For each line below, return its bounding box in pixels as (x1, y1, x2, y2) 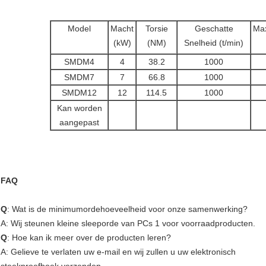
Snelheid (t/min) (184, 38, 243, 48)
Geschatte (194, 24, 233, 34)
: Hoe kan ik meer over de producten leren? (7, 233, 171, 243)
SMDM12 (62, 88, 97, 98)
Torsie (145, 24, 168, 34)
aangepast (59, 118, 99, 128)
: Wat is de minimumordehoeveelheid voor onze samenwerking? (7, 204, 248, 214)
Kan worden (56, 103, 102, 113)
